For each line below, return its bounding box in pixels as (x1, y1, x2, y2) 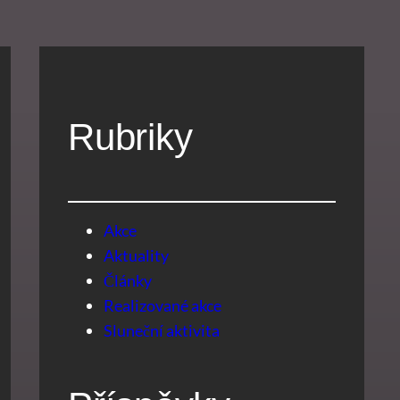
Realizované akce (104, 296, 221, 316)
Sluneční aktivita (104, 321, 220, 341)
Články (104, 271, 152, 291)
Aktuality (104, 246, 169, 266)
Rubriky (68, 116, 193, 159)
